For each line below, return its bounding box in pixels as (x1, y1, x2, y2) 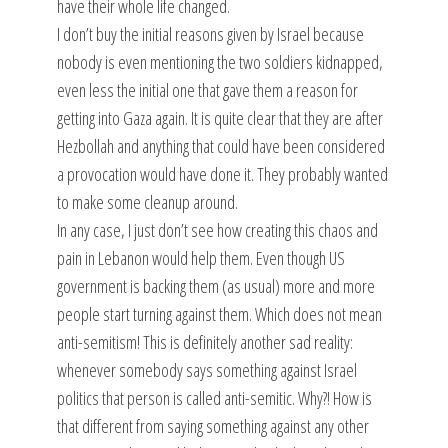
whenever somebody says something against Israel (56, 358, 357, 382)
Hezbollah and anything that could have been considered (56, 134, 385, 158)
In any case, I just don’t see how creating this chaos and (56, 218, 378, 242)
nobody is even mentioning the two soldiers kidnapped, (56, 50, 383, 74)
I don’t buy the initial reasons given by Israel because (56, 22, 364, 46)
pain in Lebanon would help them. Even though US (56, 246, 345, 270)
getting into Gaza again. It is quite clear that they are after (56, 106, 383, 130)
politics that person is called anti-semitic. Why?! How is (56, 386, 372, 410)
